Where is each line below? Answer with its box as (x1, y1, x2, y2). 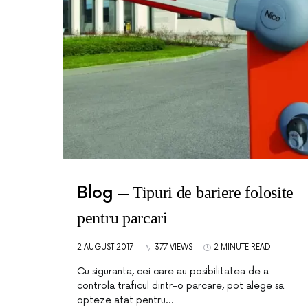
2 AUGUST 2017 (77, 243, 133, 252)
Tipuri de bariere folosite (132, 184, 294, 201)
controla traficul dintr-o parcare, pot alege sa (77, 280, 284, 291)
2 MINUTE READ (214, 243, 271, 252)
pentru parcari (77, 209, 168, 227)
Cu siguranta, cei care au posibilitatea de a (77, 265, 269, 277)
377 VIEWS (155, 243, 192, 252)
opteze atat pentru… (77, 294, 173, 306)
